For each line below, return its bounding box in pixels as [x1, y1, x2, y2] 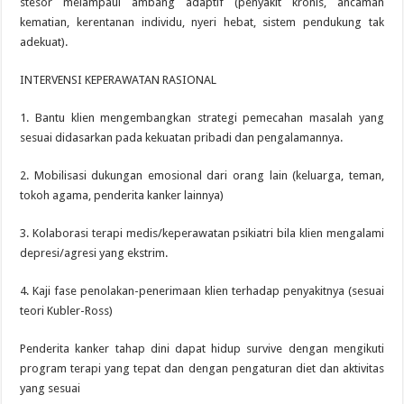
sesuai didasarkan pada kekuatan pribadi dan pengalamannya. [20, 131, 344, 144]
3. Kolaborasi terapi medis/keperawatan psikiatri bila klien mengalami [20, 226, 384, 240]
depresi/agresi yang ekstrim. [20, 246, 169, 260]
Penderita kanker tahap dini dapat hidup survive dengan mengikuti [20, 342, 384, 355]
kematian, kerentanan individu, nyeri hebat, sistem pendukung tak [20, 15, 384, 29]
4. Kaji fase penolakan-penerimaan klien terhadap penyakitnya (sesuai [20, 284, 384, 298]
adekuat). [20, 35, 69, 49]
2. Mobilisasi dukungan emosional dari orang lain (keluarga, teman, [20, 169, 384, 182]
